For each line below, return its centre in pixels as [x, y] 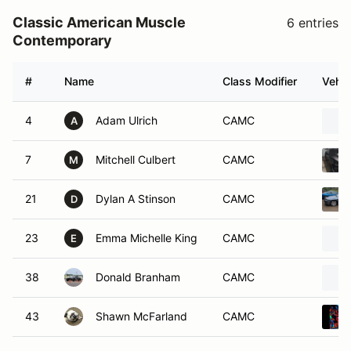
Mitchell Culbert [136, 159]
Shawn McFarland [141, 316]
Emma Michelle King [147, 238]
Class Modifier [260, 81]
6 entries [313, 23]
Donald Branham [138, 277]
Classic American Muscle [99, 22]
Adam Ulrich [127, 120]
